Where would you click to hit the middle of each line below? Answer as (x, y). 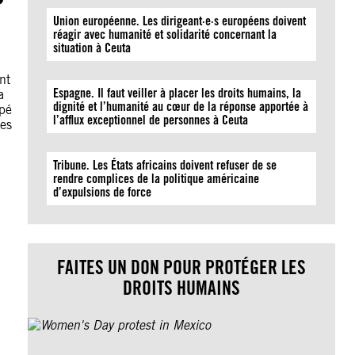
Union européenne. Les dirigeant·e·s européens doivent (180, 21)
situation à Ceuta (92, 48)
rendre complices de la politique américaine (157, 179)
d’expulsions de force (103, 192)
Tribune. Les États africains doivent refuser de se (165, 165)
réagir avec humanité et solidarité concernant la (165, 34)
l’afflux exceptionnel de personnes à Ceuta (151, 120)
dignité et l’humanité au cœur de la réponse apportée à (181, 107)
